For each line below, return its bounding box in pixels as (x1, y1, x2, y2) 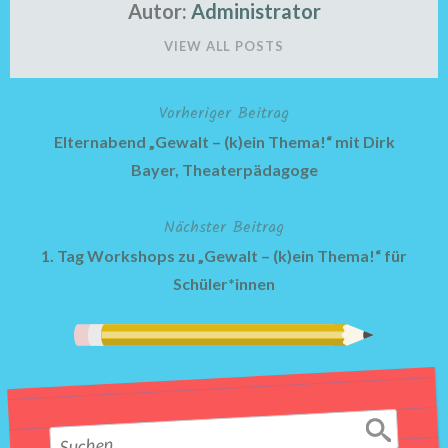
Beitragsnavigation (9, 106, 216, 135)
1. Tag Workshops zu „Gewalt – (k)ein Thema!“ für (41, 246, 407, 265)
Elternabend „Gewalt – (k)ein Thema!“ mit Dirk (53, 132, 395, 151)
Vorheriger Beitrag (159, 101, 289, 126)
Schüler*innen (173, 274, 275, 293)
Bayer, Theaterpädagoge (130, 160, 318, 179)
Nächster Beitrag (164, 215, 284, 240)
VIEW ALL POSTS (164, 37, 284, 54)
